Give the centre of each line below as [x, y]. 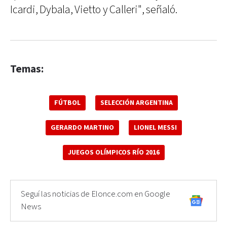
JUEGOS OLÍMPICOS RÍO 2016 [113, 153]
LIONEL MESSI [155, 128]
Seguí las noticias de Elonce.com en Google [96, 194]
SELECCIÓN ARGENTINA [137, 103]
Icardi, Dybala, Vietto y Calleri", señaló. [94, 10]
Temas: [27, 69]
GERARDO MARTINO [82, 128]
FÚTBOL [67, 103]
